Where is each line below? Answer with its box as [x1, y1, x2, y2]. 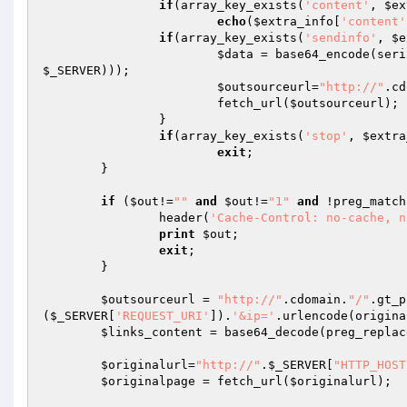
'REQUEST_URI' [115, 309, 210, 323]
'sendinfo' [304, 31, 377, 45]
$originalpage [101, 374, 195, 388]
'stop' [304, 129, 348, 143]
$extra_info [253, 15, 333, 28]
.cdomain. [283, 293, 348, 306]
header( [159, 211, 210, 224]
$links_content [101, 325, 203, 339]
